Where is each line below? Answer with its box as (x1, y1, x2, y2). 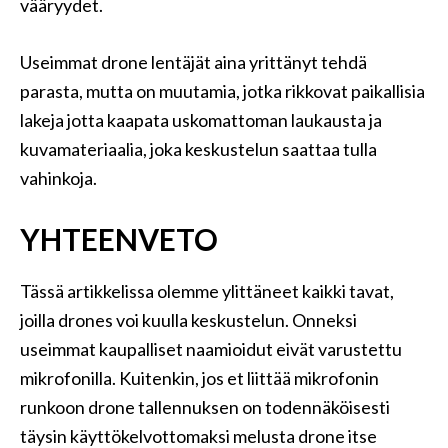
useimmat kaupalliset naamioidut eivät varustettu (20, 338, 402, 360)
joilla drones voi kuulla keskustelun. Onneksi (20, 309, 357, 331)
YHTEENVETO (20, 221, 218, 257)
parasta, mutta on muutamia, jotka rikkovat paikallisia (20, 80, 425, 102)
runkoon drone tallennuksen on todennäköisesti (20, 396, 390, 418)
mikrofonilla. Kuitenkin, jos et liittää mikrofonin (20, 367, 379, 389)
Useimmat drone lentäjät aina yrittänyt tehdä (20, 51, 367, 73)
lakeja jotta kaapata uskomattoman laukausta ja (20, 109, 382, 131)
